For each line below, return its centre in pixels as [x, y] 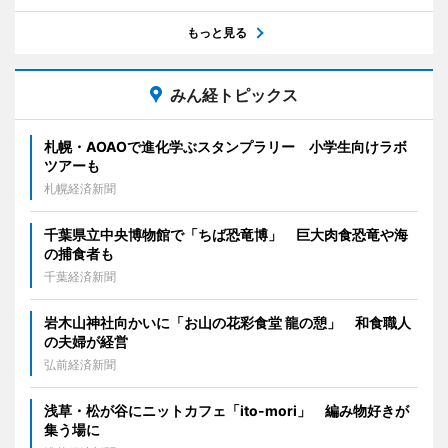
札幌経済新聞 [80, 189]
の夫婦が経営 [86, 342]
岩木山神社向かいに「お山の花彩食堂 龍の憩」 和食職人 [227, 323]
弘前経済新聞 [80, 365]
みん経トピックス [234, 95]
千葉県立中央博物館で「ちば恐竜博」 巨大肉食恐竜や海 [226, 235]
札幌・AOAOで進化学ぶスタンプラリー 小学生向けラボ [225, 147]
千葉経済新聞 [80, 277]
